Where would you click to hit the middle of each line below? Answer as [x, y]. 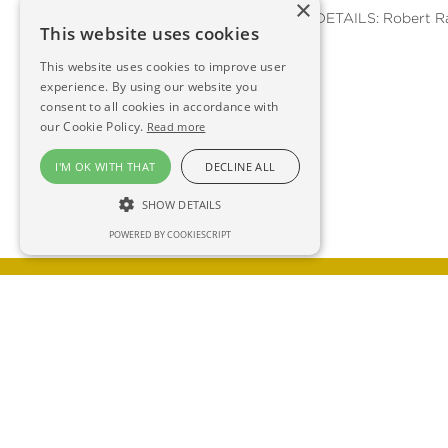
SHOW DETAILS [181, 204]
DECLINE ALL [240, 166]
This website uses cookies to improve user [163, 66]
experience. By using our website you [148, 86]
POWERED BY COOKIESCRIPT [170, 234]
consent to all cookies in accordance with [159, 106]
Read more [176, 126]
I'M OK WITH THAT [105, 166]
